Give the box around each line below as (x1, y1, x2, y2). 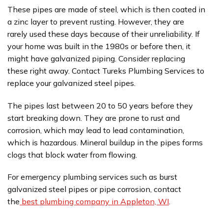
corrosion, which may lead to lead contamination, (7, 125, 184, 135)
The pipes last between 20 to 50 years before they (7, 100, 193, 110)
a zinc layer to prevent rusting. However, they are (7, 16, 184, 27)
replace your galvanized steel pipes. (7, 78, 136, 88)
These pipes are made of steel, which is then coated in (7, 4, 205, 14)
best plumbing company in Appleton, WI (20, 196, 169, 207)
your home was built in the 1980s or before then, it (7, 41, 191, 51)
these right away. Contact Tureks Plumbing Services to (7, 65, 204, 76)
